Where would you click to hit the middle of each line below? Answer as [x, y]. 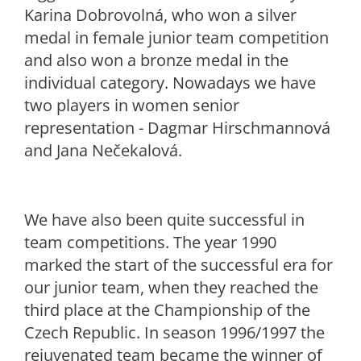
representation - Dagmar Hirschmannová [177, 128]
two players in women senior [132, 105]
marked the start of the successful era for [178, 265]
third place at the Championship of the [167, 310]
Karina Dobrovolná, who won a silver [160, 15]
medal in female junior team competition [176, 37]
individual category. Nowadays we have [170, 83]
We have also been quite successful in [164, 220]
